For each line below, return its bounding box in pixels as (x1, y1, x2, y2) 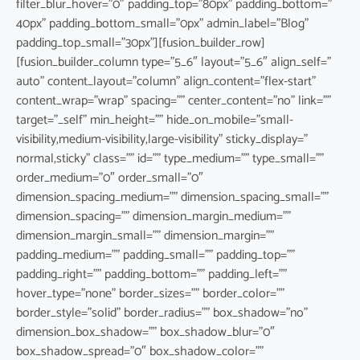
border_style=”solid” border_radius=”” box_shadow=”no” (16, 301, 308, 324)
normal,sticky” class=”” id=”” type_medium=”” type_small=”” (16, 147, 324, 170)
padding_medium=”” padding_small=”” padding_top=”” (16, 243, 295, 266)
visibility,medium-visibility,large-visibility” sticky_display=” (16, 128, 308, 150)
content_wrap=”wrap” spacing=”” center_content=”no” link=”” (16, 89, 331, 112)
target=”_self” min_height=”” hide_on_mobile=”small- (16, 108, 293, 131)
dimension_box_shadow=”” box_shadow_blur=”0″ (16, 321, 275, 343)
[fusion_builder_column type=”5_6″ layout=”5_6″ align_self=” (16, 51, 331, 73)
